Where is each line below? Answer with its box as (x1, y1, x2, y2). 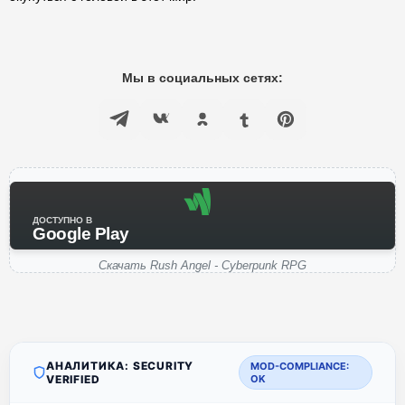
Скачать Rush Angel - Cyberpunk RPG (99, 259, 306, 272)
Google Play (33, 224, 129, 243)
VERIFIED (46, 372, 100, 386)
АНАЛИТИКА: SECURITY (46, 359, 194, 372)
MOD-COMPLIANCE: (250, 360, 350, 372)
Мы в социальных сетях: (122, 71, 283, 85)
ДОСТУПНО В (33, 215, 92, 225)
